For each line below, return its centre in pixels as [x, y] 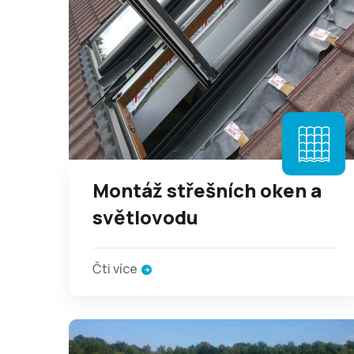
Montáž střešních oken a [207, 190]
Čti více [115, 269]
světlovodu [145, 217]
